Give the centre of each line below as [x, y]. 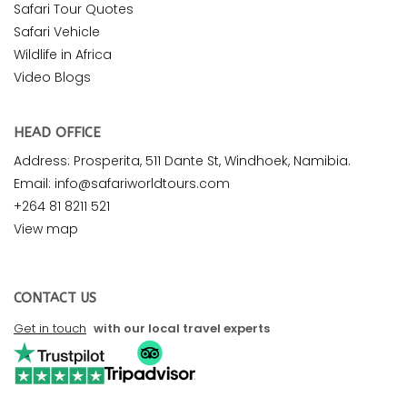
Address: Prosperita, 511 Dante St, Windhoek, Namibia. [182, 161]
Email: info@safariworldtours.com [122, 184]
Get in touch [50, 329]
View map [46, 229]
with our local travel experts [180, 329]
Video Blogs [52, 78]
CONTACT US [55, 298]
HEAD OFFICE [57, 133]
